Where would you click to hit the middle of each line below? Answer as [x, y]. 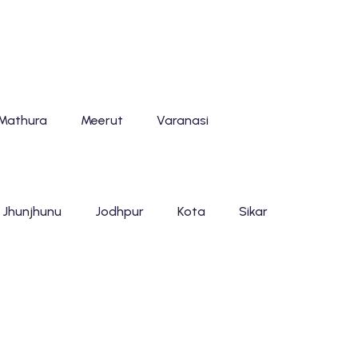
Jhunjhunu [32, 211]
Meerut [101, 120]
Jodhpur [119, 211]
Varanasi [182, 120]
